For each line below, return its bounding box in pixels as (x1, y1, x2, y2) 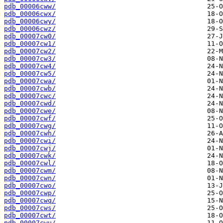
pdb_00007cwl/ (4, 159, 56, 167)
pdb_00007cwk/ (4, 152, 56, 160)
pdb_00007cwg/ (4, 122, 56, 130)
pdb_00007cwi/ (4, 137, 56, 145)
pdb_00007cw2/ (4, 47, 56, 55)
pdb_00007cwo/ (4, 182, 56, 190)
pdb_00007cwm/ (4, 167, 56, 175)
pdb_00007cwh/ (4, 129, 56, 137)
